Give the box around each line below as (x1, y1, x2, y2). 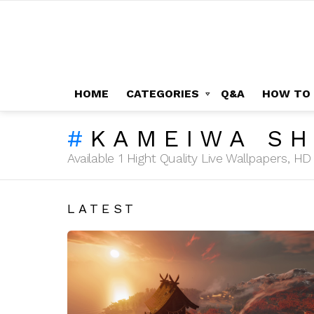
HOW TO (262, 86, 310, 100)
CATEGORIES (126, 86, 199, 100)
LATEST (67, 200, 137, 216)
